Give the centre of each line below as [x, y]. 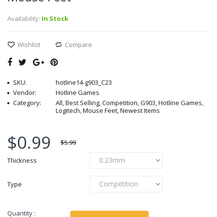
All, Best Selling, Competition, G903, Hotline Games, [130, 102]
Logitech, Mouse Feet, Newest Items [108, 110]
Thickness [22, 160]
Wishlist [29, 44]
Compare [78, 44]
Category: [27, 102]
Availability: [24, 18]
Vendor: [25, 92]
